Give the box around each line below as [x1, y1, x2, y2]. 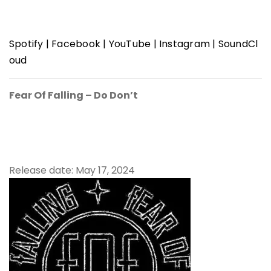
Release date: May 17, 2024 [9, 163, 135, 177]
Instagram [159, 36, 213, 51]
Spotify [9, 36, 46, 51]
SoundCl [218, 36, 258, 51]
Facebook [51, 36, 103, 51]
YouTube [108, 36, 154, 51]
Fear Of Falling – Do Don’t [9, 88, 138, 102]
